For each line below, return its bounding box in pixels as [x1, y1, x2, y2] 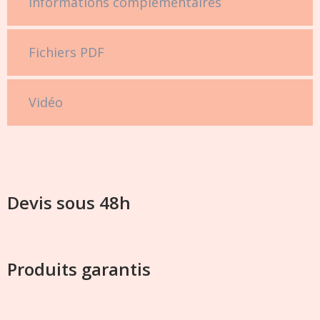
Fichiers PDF [29, 44, 104, 61]
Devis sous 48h [7, 191, 131, 214]
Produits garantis [7, 257, 151, 281]
